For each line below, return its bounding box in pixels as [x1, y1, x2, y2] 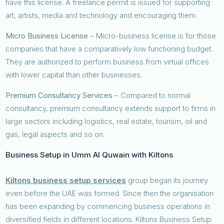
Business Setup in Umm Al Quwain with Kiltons [5, 149, 173, 159]
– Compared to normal [112, 90, 191, 100]
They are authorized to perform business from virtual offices [5, 56, 209, 66]
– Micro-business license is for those [90, 30, 216, 40]
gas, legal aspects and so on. [5, 129, 107, 139]
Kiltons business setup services [5, 175, 126, 185]
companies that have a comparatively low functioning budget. [5, 43, 213, 53]
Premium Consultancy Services [5, 90, 113, 100]
